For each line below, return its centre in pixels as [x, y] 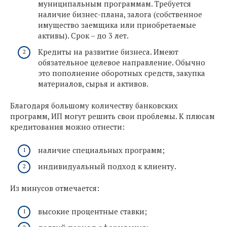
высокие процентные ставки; [92, 212]
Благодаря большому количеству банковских [94, 106]
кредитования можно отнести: [67, 127]
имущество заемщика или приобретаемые [117, 25]
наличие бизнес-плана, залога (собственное [120, 14]
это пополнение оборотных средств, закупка [122, 73]
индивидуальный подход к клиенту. [107, 166]
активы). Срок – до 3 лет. [83, 36]
